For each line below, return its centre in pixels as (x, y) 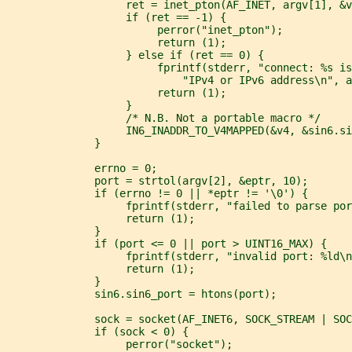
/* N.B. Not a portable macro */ (163, 117)
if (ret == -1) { (116, 17)
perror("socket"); (119, 344)
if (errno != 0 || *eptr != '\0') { (157, 193)
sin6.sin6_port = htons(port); (141, 293)
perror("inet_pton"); (145, 29)
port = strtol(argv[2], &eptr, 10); (157, 180)
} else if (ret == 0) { (135, 55)
